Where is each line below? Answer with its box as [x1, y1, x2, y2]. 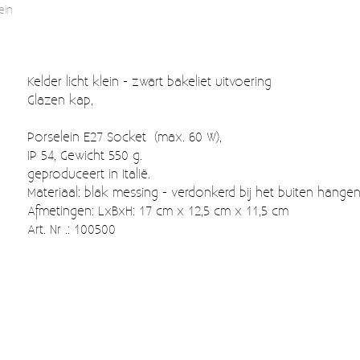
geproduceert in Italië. [27, 163, 151, 182]
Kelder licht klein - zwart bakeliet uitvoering [27, 71, 272, 90]
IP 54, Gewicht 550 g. [27, 145, 147, 164]
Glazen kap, [27, 89, 98, 108]
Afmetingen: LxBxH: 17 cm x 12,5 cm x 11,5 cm [27, 200, 293, 219]
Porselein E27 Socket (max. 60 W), [27, 126, 227, 145]
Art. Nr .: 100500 [27, 219, 117, 238]
